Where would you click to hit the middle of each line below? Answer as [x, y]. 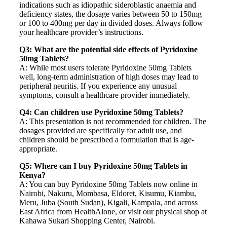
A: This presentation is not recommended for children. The [113, 122]
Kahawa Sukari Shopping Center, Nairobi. [87, 221]
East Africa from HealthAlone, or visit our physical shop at [113, 212]
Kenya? [32, 175]
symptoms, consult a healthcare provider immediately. [105, 95]
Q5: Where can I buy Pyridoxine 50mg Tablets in [103, 166]
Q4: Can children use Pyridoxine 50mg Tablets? [101, 112]
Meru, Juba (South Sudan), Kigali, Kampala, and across [108, 203]
